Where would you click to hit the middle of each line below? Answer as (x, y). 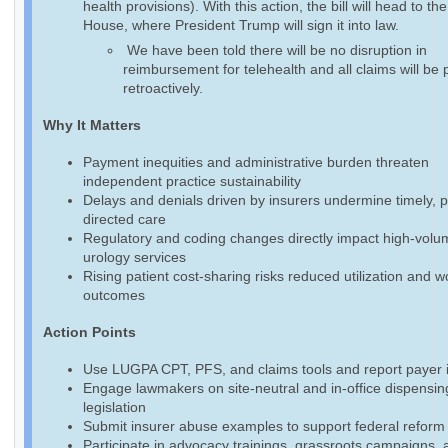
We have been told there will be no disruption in (275, 50)
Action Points (89, 332)
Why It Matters (92, 125)
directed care (124, 219)
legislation (114, 407)
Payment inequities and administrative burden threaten (256, 162)
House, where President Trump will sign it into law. (241, 25)
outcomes (114, 295)
